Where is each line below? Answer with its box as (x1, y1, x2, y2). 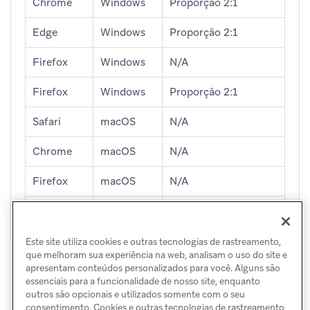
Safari (33, 114, 61, 129)
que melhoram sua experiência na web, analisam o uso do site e (25, 249, 287, 262)
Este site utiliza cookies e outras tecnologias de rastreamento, (25, 236, 281, 248)
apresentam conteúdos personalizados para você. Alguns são (25, 262, 280, 275)
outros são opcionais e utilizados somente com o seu (25, 289, 245, 301)
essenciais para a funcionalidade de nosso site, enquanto (25, 275, 260, 288)
